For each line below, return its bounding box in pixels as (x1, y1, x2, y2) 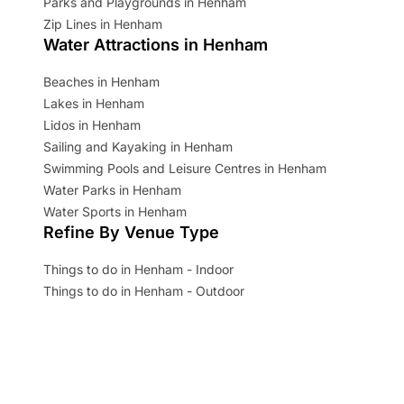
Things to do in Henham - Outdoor (43, 282, 244, 298)
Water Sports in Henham (43, 203, 187, 219)
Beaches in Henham (43, 73, 160, 89)
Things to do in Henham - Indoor (43, 261, 234, 277)
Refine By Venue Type (43, 222, 219, 242)
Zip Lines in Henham (43, 15, 162, 32)
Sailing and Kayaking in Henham (43, 138, 233, 154)
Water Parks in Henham (43, 181, 181, 197)
